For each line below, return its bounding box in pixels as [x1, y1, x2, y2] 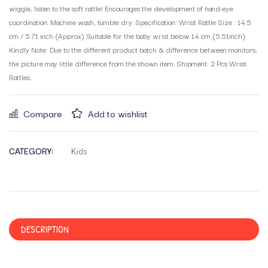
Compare [23, 106, 62, 120]
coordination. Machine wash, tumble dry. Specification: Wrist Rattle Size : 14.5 [9, 16, 251, 28]
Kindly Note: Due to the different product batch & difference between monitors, [9, 44, 257, 55]
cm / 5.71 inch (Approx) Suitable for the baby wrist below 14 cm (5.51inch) [9, 30, 245, 41]
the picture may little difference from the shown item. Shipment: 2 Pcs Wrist [9, 57, 246, 69]
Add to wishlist [88, 106, 148, 120]
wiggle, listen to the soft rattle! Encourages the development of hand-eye [9, 2, 233, 14]
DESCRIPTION [21, 223, 69, 236]
